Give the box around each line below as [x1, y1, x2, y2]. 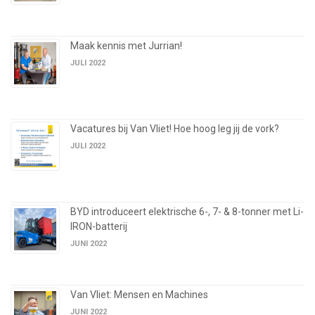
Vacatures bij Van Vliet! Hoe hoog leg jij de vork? [70, 123, 279, 135]
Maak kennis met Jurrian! [70, 40, 182, 52]
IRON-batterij [70, 221, 127, 233]
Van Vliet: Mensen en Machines [70, 289, 208, 301]
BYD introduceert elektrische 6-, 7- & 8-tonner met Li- [70, 206, 304, 218]
